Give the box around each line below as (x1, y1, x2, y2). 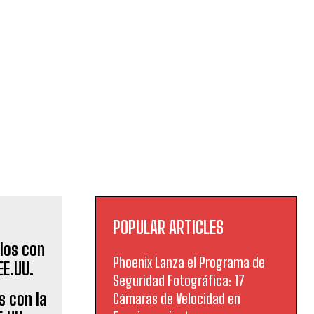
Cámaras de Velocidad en (113, 290, 240, 307)
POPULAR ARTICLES (113, 217, 224, 238)
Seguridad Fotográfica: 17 (113, 272, 245, 289)
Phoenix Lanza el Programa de (113, 254, 265, 271)
